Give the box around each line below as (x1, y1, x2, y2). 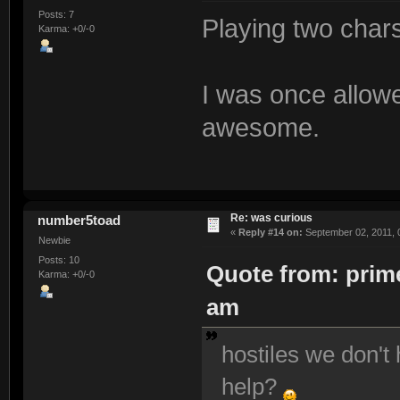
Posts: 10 (37, 254, 79, 265)
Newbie (37, 235, 71, 246)
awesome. (201, 113, 320, 143)
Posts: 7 (37, 8, 74, 20)
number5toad (37, 212, 121, 229)
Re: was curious (229, 212, 312, 225)
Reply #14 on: (237, 227, 303, 238)
